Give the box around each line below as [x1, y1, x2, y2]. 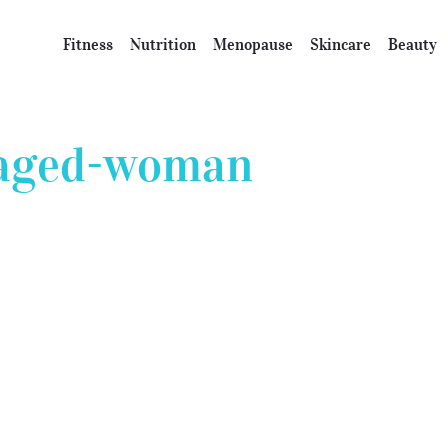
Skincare [310, 33, 371, 54]
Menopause [213, 33, 293, 54]
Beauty [388, 33, 437, 54]
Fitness [63, 33, 113, 54]
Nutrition [130, 33, 196, 54]
